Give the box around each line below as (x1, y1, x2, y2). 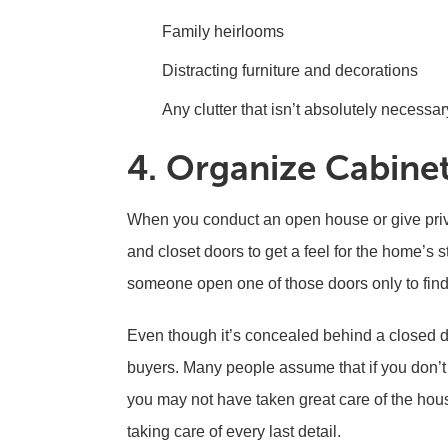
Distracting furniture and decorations (162, 62, 418, 79)
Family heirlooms (162, 23, 284, 40)
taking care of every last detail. (127, 423, 341, 440)
